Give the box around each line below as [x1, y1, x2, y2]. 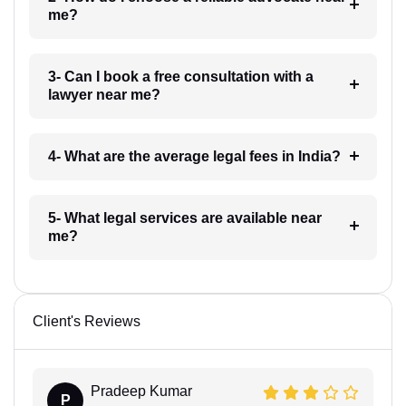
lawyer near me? [47, 86, 160, 102]
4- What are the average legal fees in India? [47, 148, 341, 164]
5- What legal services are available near [47, 209, 322, 226]
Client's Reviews [33, 313, 140, 329]
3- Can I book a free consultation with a [47, 68, 314, 84]
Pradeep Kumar [91, 382, 192, 399]
